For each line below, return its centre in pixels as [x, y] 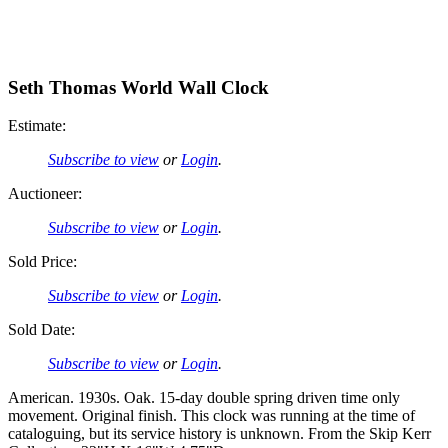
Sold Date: [41, 330]
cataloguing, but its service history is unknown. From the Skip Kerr [219, 434]
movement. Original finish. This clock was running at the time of [211, 416]
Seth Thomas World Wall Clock [138, 87]
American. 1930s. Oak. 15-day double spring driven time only [204, 398]
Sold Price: [42, 262]
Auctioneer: [45, 194]
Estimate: [37, 126]
